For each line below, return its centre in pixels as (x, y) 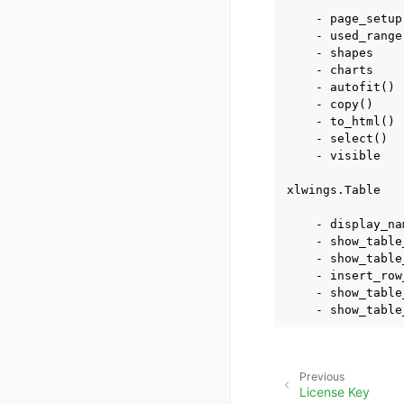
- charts (330, 70)
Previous (322, 377)
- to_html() (341, 121)
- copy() (330, 104)
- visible (334, 156)
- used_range (344, 36)
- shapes (330, 53)
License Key (335, 392)
